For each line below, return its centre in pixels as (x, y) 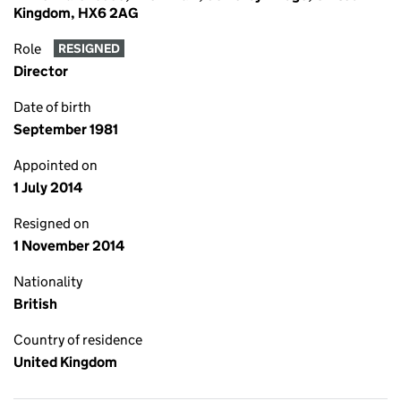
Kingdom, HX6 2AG (76, 13)
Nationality (48, 282)
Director (41, 71)
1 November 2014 (69, 246)
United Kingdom (65, 362)
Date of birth (52, 107)
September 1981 (66, 129)
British (35, 304)
